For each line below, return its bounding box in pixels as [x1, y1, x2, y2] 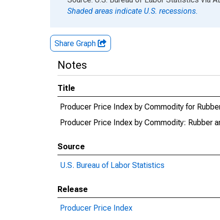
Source [57, 142, 85, 151]
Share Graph [55, 39, 98, 48]
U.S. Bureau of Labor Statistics [60, 161, 165, 170]
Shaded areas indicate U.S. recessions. [67, 6, 198, 16]
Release [57, 185, 88, 194]
